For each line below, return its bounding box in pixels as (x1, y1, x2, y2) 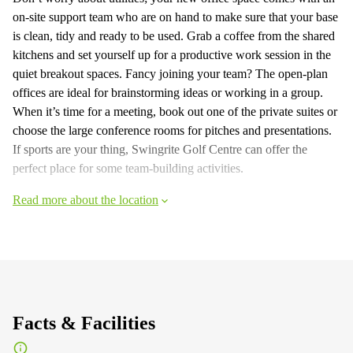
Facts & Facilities (13, 313, 155, 333)
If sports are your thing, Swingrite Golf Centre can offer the (13, 143, 307, 156)
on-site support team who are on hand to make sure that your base (13, 10, 338, 24)
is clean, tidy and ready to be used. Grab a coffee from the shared (13, 29, 335, 43)
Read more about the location (13, 193, 158, 206)
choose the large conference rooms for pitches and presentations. (13, 124, 332, 137)
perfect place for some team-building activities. (13, 162, 243, 175)
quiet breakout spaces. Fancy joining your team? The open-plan (13, 67, 328, 80)
